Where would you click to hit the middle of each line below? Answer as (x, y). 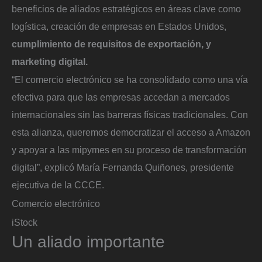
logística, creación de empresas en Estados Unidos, (119, 26)
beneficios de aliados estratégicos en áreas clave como (126, 8)
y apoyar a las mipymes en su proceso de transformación (129, 150)
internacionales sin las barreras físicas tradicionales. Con (130, 115)
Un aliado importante (88, 242)
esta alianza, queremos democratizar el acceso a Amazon (131, 132)
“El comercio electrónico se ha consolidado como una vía (130, 80)
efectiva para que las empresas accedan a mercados (121, 97)
